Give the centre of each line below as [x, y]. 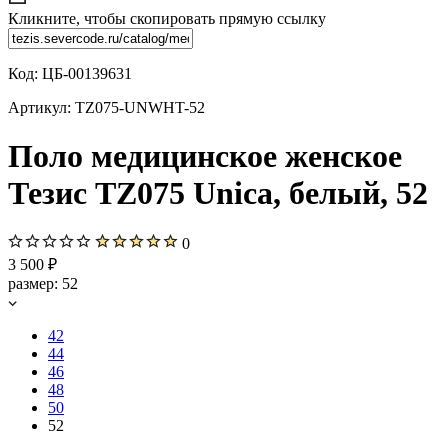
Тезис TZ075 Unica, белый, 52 [218, 193]
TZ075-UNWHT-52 [140, 107]
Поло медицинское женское [205, 156]
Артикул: [41, 107]
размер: [35, 283]
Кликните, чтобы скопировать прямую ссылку [167, 18]
